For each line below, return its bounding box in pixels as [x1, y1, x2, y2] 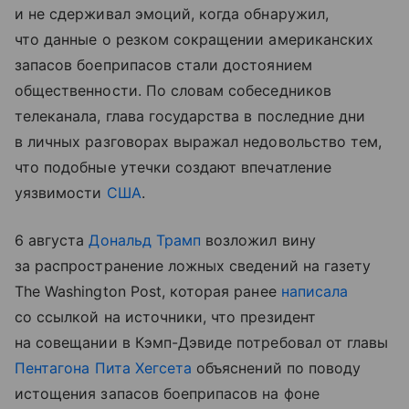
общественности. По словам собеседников [15, 81, 331, 100]
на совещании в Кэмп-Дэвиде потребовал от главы [15, 333, 389, 352]
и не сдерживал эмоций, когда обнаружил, [15, 5, 329, 24]
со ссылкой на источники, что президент [15, 308, 316, 327]
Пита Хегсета [94, 359, 193, 378]
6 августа [15, 231, 89, 250]
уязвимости [15, 184, 107, 203]
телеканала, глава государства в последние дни [15, 107, 366, 126]
